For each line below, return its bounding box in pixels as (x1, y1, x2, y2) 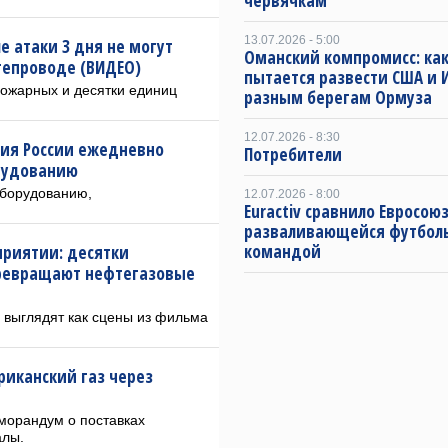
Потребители (244, 143, 342, 166)
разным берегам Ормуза (244, 86, 432, 109)
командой (244, 240, 321, 263)
